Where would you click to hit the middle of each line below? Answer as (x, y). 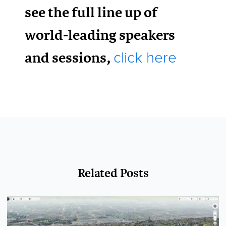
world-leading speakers (100, 35)
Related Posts (113, 173)
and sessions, (69, 58)
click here (145, 58)
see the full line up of (91, 12)
